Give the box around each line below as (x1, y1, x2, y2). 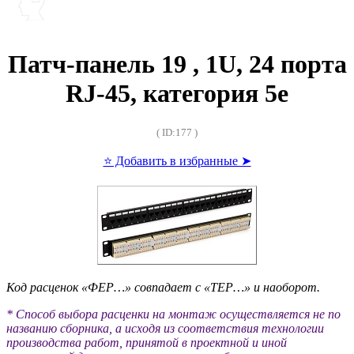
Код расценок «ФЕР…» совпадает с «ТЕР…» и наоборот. (6, 281, 320, 295)
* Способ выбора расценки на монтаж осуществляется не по (6, 307, 341, 322)
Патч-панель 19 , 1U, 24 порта (7, 49, 347, 78)
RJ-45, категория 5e (66, 78, 288, 107)
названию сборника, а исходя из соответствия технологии (6, 322, 324, 336)
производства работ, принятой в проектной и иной (6, 336, 287, 350)
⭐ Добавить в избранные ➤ (103, 154, 251, 168)
